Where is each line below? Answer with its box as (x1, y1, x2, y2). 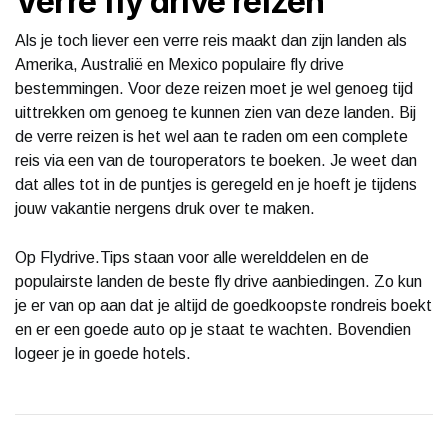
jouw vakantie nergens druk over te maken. (15, 199, 315, 217)
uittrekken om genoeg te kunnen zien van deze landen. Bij (15, 103, 416, 121)
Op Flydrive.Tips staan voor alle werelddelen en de (15, 248, 369, 266)
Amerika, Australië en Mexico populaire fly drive (15, 55, 344, 73)
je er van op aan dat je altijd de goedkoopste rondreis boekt (15, 296, 432, 314)
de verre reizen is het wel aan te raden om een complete (15, 127, 408, 145)
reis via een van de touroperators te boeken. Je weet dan (15, 151, 417, 169)
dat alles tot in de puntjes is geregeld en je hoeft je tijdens (15, 175, 417, 193)
